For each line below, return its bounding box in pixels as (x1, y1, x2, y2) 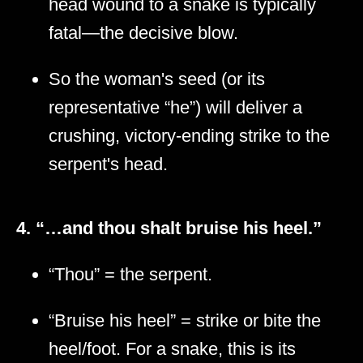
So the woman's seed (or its (49, 69, 265, 90)
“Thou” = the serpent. (49, 264, 212, 285)
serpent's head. (49, 154, 168, 175)
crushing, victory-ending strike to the (49, 126, 330, 147)
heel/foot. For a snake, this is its (49, 339, 296, 360)
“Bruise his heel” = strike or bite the (49, 310, 321, 331)
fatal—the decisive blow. (49, 23, 238, 44)
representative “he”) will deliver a (49, 97, 302, 118)
